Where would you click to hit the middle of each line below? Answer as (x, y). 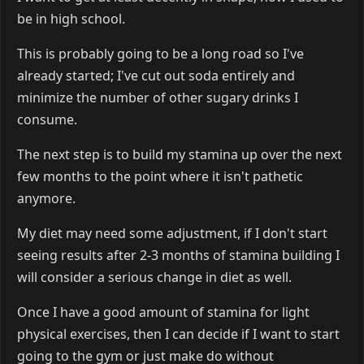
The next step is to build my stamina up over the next (180, 154)
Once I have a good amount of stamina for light (163, 312)
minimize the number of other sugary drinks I (158, 97)
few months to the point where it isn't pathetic (160, 176)
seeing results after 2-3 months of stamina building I (178, 255)
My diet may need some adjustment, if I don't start (172, 233)
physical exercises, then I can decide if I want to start (178, 334)
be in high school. (71, 18)
